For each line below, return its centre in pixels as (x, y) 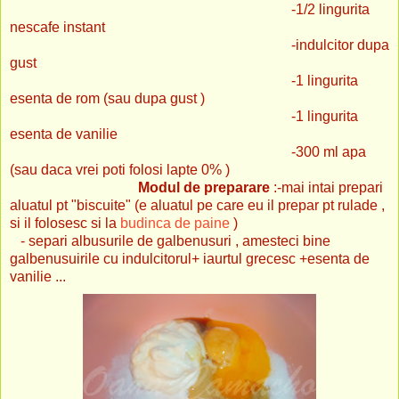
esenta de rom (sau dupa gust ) (107, 98)
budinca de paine (175, 223)
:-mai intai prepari (326, 187)
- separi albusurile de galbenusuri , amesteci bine (170, 240)
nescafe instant (57, 27)
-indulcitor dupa (199, 45)
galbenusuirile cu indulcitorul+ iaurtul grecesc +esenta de (190, 258)
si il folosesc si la (65, 223)
